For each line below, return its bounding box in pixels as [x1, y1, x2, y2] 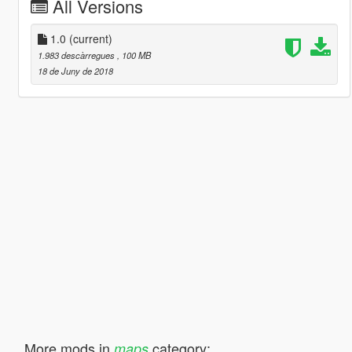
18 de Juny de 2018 [37, 64, 113, 77]
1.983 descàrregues [37, 48, 117, 61]
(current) [68, 30, 112, 46]
